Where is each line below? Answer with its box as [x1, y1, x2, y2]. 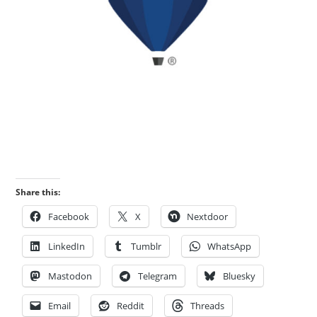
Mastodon [48, 269, 93, 282]
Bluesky [223, 269, 256, 282]
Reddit [117, 299, 145, 312]
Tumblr [131, 239, 162, 253]
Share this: [16, 185, 61, 198]
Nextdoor [187, 209, 229, 223]
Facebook [48, 209, 90, 223]
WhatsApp [207, 239, 252, 253]
